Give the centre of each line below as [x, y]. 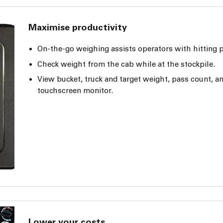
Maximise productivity [78, 28]
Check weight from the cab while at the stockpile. [126, 64]
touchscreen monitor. [75, 91]
